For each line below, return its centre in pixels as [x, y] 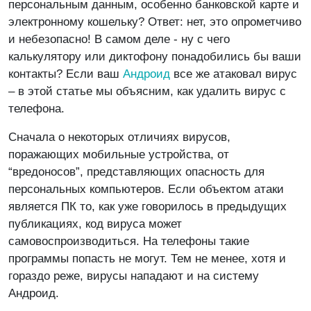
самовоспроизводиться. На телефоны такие [129, 241]
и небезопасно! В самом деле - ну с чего [119, 39]
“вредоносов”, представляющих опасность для [136, 171]
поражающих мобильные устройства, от [119, 154]
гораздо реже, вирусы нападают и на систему [134, 276]
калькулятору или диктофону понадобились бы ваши [155, 56]
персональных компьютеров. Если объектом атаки [146, 189]
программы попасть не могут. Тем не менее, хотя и [147, 258]
